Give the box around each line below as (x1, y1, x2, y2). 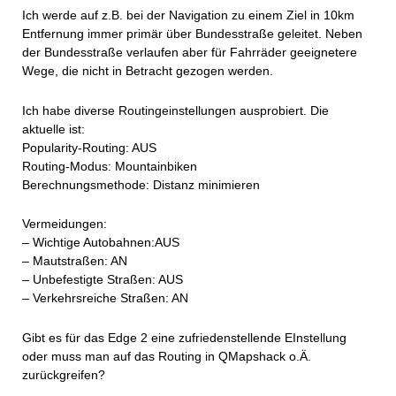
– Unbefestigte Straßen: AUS (22, 272, 183, 287)
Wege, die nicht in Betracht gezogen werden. (22, 63, 273, 78)
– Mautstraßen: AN (22, 254, 127, 269)
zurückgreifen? (22, 368, 105, 383)
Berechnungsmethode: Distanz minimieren (22, 177, 260, 192)
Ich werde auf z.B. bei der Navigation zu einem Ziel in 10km (22, 7, 354, 22)
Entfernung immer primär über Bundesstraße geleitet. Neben (22, 26, 362, 41)
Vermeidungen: (22, 217, 107, 232)
